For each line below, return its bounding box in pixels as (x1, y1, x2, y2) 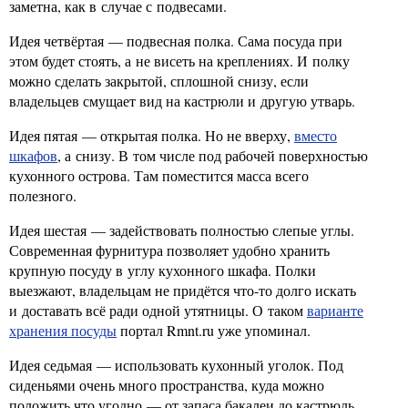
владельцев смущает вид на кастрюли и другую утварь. (9, 91, 355, 110)
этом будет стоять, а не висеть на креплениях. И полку (9, 51, 350, 70)
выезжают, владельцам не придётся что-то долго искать (9, 280, 356, 300)
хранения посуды (9, 321, 117, 340)
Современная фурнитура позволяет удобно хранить (9, 240, 330, 260)
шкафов (9, 146, 57, 165)
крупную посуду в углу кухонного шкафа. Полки (9, 260, 316, 280)
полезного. (9, 186, 76, 205)
